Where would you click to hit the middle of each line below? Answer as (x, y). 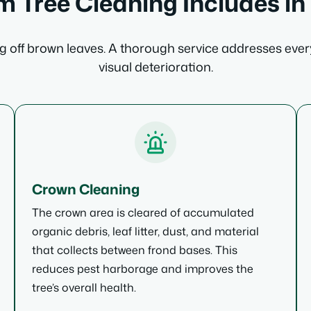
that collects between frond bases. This (135, 250)
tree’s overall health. (84, 287)
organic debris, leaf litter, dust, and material (146, 231)
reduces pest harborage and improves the (143, 269)
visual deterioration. (155, 67)
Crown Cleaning (86, 189)
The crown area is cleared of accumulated (143, 212)
